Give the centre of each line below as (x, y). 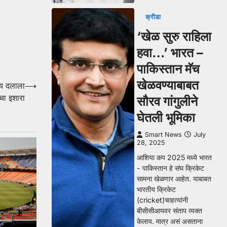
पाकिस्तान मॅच (168, 69)
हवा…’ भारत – (170, 53)
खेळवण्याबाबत (168, 85)
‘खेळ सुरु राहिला (174, 36)
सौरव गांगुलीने (167, 101)
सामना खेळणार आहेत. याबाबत (174, 179)
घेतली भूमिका (166, 118)
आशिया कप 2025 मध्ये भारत (174, 157)
